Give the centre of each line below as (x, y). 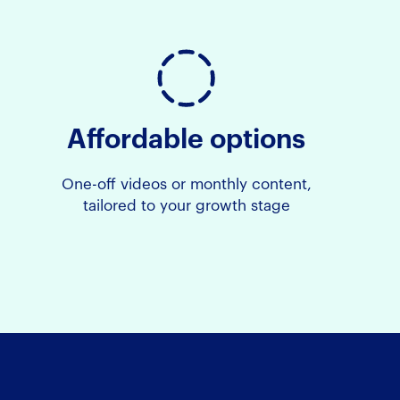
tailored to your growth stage (186, 205)
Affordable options (187, 140)
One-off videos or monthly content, (186, 184)
